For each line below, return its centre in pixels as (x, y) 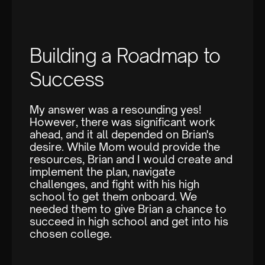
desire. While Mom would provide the (125, 147)
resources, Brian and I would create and (131, 159)
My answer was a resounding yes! (116, 110)
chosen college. (71, 234)
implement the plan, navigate (102, 172)
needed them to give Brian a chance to (128, 209)
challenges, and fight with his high (114, 184)
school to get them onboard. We (113, 197)
